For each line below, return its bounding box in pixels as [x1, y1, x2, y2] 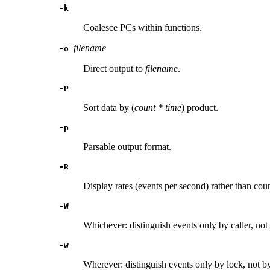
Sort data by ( [83, 102, 134, 113]
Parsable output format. [83, 142, 171, 152]
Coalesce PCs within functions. [83, 22, 202, 33]
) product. [181, 102, 218, 113]
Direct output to [83, 63, 145, 74]
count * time [134, 102, 181, 113]
